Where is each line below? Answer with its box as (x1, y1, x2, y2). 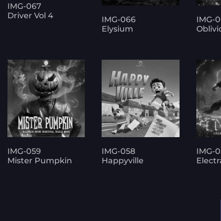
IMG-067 (7, 1, 41, 11)
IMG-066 (102, 14, 136, 24)
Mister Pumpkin (7, 156, 72, 166)
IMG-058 (102, 147, 136, 156)
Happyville (102, 156, 144, 166)
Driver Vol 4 (7, 11, 53, 21)
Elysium (102, 24, 134, 34)
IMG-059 (7, 147, 41, 156)
